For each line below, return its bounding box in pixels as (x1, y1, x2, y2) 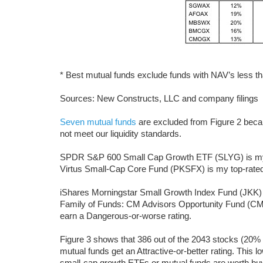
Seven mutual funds (60, 117, 136, 127)
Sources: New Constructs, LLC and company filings (60, 93, 258, 103)
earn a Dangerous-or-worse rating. (60, 211, 191, 221)
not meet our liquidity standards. (60, 129, 181, 139)
